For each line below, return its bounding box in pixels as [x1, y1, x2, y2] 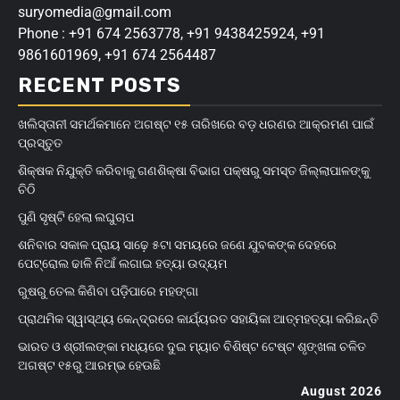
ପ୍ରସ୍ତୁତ [18, 136, 62, 151]
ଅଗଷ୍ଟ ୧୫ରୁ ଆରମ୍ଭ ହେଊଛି [18, 358, 161, 373]
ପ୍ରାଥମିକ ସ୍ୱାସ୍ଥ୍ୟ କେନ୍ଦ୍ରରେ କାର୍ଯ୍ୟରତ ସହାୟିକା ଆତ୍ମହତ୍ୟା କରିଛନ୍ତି [18, 312, 379, 327]
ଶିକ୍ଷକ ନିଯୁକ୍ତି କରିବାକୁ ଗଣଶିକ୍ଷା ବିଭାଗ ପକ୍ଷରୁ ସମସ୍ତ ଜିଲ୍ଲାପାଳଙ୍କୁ [18, 163, 370, 179]
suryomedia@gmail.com [18, 4, 171, 21]
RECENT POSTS [18, 73, 181, 98]
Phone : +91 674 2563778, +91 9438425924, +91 [18, 25, 325, 43]
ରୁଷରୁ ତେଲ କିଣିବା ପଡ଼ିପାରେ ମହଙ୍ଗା [18, 284, 198, 299]
